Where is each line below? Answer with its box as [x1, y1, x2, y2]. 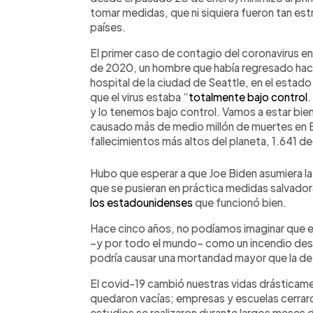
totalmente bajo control [189, 90, 307, 103]
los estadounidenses [90, 196, 193, 209]
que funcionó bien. [193, 196, 286, 209]
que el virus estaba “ [90, 90, 189, 103]
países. [90, 20, 126, 34]
